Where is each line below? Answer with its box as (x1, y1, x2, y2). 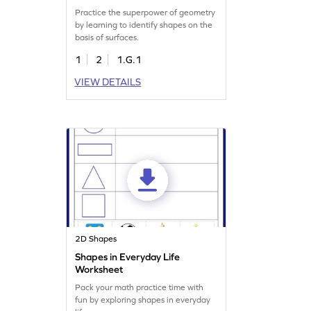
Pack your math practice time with (75, 282, 204, 292)
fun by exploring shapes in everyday (75, 294, 211, 305)
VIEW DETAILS (74, 76, 142, 87)
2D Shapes (75, 233, 117, 244)
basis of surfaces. (75, 32, 140, 42)
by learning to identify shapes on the (75, 19, 213, 30)
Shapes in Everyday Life (75, 251, 180, 262)
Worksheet (75, 263, 124, 275)
